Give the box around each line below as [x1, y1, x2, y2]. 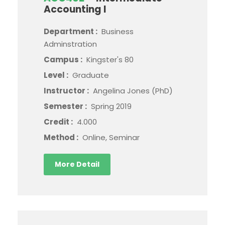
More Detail [55, 159, 99, 169]
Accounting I [44, 2, 106, 16]
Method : [44, 132, 80, 143]
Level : [44, 69, 70, 80]
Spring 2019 [91, 100, 132, 111]
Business [101, 26, 134, 37]
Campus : [44, 54, 84, 65]
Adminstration [44, 38, 97, 49]
